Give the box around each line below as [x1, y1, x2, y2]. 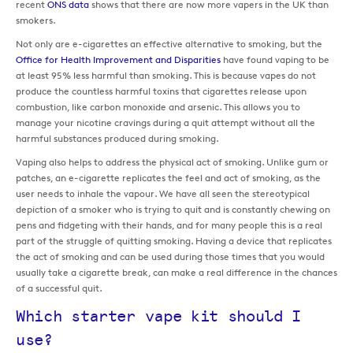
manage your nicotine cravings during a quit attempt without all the [16, 116, 315, 128]
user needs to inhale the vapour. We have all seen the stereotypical [16, 187, 310, 199]
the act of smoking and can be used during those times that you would [16, 250, 325, 262]
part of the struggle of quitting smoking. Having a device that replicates [16, 234, 332, 247]
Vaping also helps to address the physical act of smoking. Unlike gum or [16, 155, 329, 168]
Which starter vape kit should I [16, 306, 302, 325]
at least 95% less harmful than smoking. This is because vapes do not [16, 69, 316, 81]
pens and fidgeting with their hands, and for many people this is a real [16, 218, 322, 231]
